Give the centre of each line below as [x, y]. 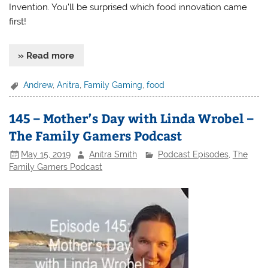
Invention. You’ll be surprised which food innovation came [128, 7]
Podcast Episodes [193, 154]
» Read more [46, 55]
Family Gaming [113, 85]
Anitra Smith [113, 154]
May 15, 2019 [46, 154]
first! [18, 21]
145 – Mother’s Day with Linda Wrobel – [132, 118]
